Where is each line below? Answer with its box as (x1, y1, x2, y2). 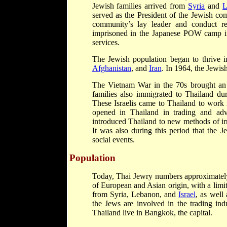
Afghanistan (92, 64, 131, 72)
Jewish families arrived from (92, 2, 188, 10)
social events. (92, 135, 135, 144)
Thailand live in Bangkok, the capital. (92, 208, 212, 217)
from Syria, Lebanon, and (92, 190, 179, 199)
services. (92, 38, 120, 47)
